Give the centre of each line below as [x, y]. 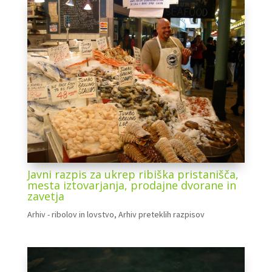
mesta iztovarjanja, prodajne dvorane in [131, 185]
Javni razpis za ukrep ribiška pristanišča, [133, 175]
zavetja [46, 196]
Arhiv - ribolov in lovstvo [70, 215]
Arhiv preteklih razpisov [161, 215]
